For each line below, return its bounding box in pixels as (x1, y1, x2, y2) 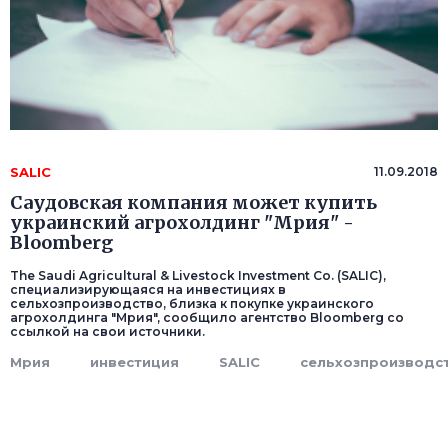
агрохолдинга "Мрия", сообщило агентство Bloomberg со (10, 310, 404, 326)
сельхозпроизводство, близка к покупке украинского (10, 296, 374, 312)
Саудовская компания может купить (10, 191, 377, 215)
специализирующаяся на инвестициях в (10, 282, 286, 298)
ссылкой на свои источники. (10, 324, 205, 340)
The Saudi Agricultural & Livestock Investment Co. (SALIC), (10, 268, 386, 284)
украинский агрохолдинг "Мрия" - (10, 211, 354, 235)
